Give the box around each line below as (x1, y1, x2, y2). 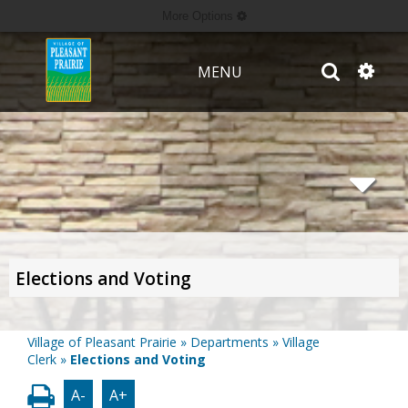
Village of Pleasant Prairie (27, 333, 177, 352)
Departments (190, 333, 269, 352)
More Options (161, 9, 237, 23)
